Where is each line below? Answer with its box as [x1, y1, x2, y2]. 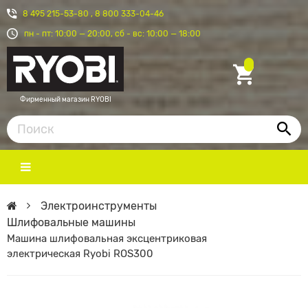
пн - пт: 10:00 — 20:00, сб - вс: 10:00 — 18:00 [24, 29, 201, 38]
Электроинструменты [41, 199, 157, 212]
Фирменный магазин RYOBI [19, 95, 111, 104]
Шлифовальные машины [7, 215, 135, 229]
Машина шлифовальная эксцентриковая [7, 232, 207, 245]
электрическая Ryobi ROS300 [7, 247, 153, 260]
